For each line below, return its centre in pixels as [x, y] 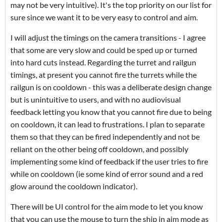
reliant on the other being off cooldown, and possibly [99, 149]
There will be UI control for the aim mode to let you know [107, 207]
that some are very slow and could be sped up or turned [104, 50]
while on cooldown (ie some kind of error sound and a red [107, 174]
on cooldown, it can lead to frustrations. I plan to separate [108, 124]
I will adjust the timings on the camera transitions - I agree [108, 38]
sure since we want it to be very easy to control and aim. [104, 17]
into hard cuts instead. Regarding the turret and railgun [103, 62]
